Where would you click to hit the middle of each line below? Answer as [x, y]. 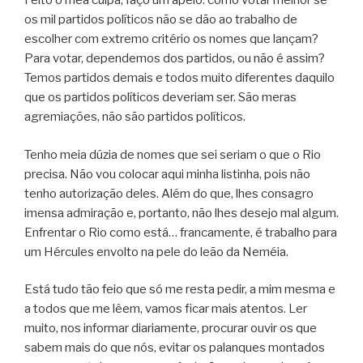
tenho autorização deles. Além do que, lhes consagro [169, 193]
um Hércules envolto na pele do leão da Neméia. [156, 252]
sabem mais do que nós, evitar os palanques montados [175, 348]
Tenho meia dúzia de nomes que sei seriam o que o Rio [173, 154]
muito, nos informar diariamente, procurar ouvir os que [171, 329]
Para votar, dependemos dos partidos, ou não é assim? [175, 59]
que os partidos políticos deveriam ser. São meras [160, 98]
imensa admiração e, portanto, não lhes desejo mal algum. [181, 213]
